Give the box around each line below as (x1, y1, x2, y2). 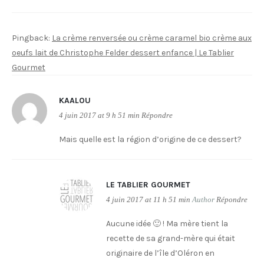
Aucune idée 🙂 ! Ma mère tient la (106, 219, 228, 229)
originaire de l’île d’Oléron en (106, 248, 214, 258)
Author (192, 196, 214, 204)
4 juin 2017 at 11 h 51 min (106, 196, 190, 204)
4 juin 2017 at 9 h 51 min (59, 111, 140, 120)
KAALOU (59, 95, 91, 105)
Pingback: (12, 33, 52, 43)
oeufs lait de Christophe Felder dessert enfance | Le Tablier (12, 48, 234, 58)
